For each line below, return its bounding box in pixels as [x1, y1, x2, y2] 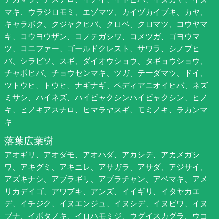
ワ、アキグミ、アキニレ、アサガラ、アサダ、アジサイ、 [4, 161, 208, 172]
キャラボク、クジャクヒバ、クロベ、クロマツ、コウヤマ [4, 18, 208, 29]
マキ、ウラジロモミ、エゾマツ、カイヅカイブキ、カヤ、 [4, 6, 208, 17]
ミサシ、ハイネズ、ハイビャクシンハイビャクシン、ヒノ [4, 91, 208, 103]
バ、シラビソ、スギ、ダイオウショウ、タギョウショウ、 [4, 55, 208, 66]
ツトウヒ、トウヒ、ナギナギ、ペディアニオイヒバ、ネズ [4, 79, 208, 90]
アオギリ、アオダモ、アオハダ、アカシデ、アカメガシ [4, 149, 200, 160]
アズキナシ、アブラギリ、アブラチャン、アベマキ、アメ [4, 173, 208, 184]
